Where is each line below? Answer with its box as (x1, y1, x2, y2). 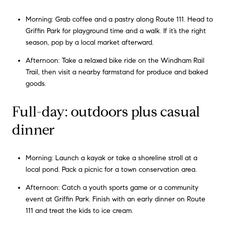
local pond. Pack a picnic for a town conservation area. (25, 165, 197, 174)
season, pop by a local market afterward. (25, 38, 154, 47)
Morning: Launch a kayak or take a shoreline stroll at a (25, 154, 197, 163)
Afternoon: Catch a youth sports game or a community (25, 183, 198, 192)
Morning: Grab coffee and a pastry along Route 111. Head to (25, 15, 213, 24)
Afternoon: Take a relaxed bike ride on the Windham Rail (25, 56, 204, 65)
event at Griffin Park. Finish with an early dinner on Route (25, 195, 205, 204)
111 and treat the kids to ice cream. (25, 206, 133, 215)
